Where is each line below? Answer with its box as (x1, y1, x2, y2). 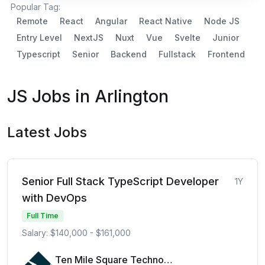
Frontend (208, 49, 245, 59)
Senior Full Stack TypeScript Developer (22, 174, 219, 188)
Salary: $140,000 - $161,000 (22, 227, 131, 238)
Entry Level (17, 32, 62, 43)
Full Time (27, 211, 59, 220)
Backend (111, 49, 147, 59)
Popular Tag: (11, 1, 60, 12)
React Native (139, 15, 192, 26)
